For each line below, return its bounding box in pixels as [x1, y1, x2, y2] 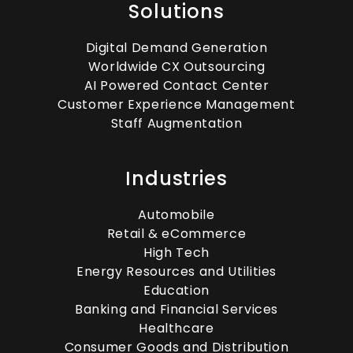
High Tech [143, 243, 210, 262]
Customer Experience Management [58, 95, 295, 113]
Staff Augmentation [110, 114, 243, 132]
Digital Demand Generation [85, 39, 268, 57]
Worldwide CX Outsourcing [87, 58, 266, 76]
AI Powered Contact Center [84, 76, 269, 95]
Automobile [138, 206, 215, 224]
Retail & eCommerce [106, 225, 247, 243]
